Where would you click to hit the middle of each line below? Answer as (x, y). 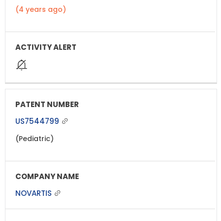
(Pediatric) (35, 138)
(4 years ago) (41, 9)
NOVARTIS (35, 193)
